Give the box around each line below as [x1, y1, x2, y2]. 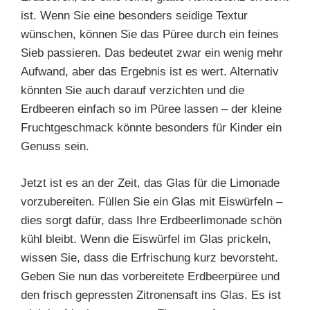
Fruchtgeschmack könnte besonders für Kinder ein [21, 121, 282, 134]
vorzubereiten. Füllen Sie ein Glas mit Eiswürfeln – [21, 194, 282, 208]
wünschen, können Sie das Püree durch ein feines [21, 28, 279, 41]
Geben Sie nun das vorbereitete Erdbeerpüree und [21, 269, 280, 283]
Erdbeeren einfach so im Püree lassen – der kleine [21, 102, 282, 116]
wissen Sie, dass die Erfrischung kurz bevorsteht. [21, 250, 278, 264]
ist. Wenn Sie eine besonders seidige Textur [21, 9, 248, 22]
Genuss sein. [21, 140, 89, 153]
